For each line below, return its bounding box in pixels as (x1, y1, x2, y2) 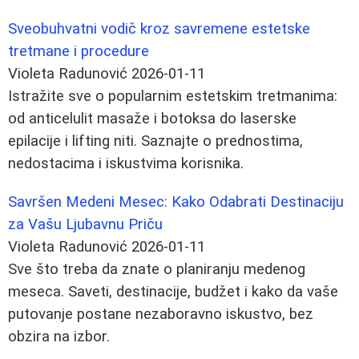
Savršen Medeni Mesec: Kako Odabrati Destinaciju (8, 192, 344, 211)
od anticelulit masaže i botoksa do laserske (8, 109, 296, 127)
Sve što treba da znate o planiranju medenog (8, 260, 305, 278)
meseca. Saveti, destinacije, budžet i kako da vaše (8, 282, 338, 301)
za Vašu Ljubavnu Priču (8, 215, 163, 233)
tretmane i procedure (8, 42, 149, 60)
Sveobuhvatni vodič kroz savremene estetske (8, 19, 310, 38)
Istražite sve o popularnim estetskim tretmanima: (8, 87, 337, 105)
